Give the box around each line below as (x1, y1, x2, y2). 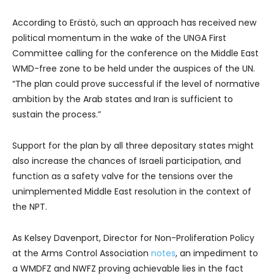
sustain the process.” (12, 108, 101, 120)
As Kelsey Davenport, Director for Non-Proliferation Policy (12, 231, 254, 244)
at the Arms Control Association (12, 246, 151, 259)
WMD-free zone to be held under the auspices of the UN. (12, 62, 255, 75)
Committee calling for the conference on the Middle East (12, 46, 259, 59)
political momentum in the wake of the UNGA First (12, 31, 226, 44)
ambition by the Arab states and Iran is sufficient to (12, 92, 233, 105)
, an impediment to (176, 246, 258, 259)
